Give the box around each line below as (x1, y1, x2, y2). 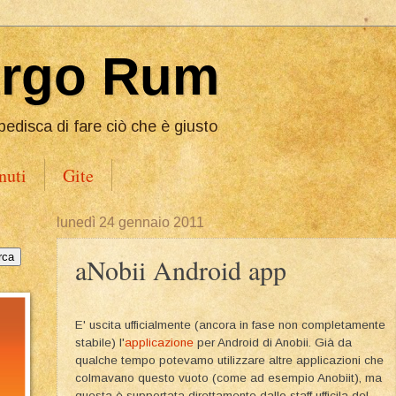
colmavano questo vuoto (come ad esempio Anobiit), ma (75, 370, 382, 385)
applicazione (125, 335, 194, 349)
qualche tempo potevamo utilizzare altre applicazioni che (75, 353, 384, 367)
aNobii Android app (75, 252, 286, 287)
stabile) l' (75, 335, 125, 349)
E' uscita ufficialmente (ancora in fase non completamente (75, 317, 385, 331)
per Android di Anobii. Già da (194, 335, 352, 349)
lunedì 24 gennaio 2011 (57, 215, 204, 230)
